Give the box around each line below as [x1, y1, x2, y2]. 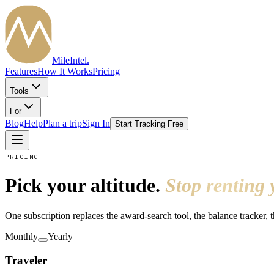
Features [5, 66, 37, 76]
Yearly [48, 231, 73, 242]
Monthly [5, 231, 38, 242]
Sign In [82, 118, 110, 128]
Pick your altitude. [5, 174, 160, 197]
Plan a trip [43, 118, 82, 128]
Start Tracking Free [115, 119, 183, 128]
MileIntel [52, 55, 87, 65]
